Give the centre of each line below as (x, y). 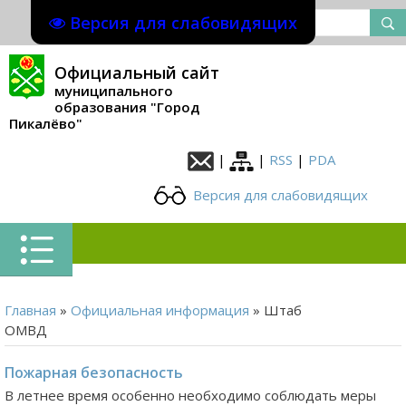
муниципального (114, 91)
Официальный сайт (137, 72)
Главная (30, 309)
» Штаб (275, 309)
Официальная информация (160, 309)
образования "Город (127, 107)
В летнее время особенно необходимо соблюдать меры (190, 395)
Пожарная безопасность (94, 372)
